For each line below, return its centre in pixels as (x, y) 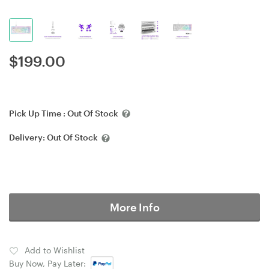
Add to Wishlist (55, 250)
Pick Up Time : (38, 113)
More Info (134, 207)
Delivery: (28, 138)
